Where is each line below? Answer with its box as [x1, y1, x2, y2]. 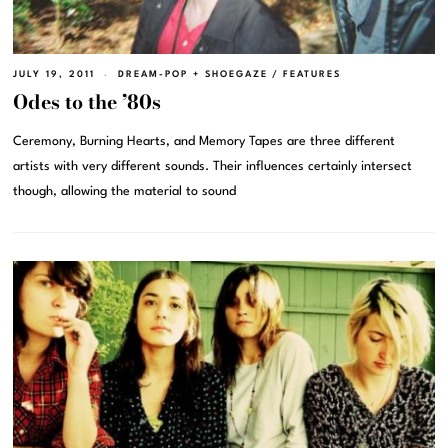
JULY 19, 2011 [13, 69, 96, 79]
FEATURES [283, 69, 342, 79]
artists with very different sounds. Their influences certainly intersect [13, 159, 413, 173]
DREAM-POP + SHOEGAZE [118, 69, 269, 79]
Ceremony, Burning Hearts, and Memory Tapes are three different [13, 134, 396, 148]
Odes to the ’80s [13, 86, 162, 117]
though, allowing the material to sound [13, 184, 237, 198]
